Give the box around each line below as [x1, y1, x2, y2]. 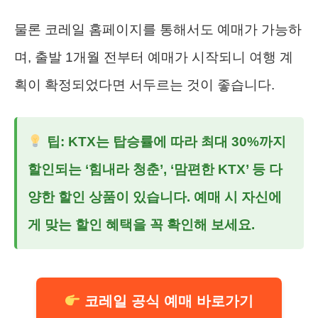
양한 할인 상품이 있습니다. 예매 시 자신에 [28, 189, 282, 204]
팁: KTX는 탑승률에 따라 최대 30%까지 [43, 133, 286, 149]
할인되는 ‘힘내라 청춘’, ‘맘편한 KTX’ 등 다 [28, 161, 283, 177]
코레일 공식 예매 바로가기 [80, 292, 254, 309]
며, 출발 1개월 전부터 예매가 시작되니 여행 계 [14, 49, 293, 65]
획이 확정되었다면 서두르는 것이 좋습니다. [14, 77, 275, 92]
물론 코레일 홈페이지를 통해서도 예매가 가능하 [14, 21, 302, 37]
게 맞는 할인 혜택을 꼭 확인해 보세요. [28, 216, 255, 232]
